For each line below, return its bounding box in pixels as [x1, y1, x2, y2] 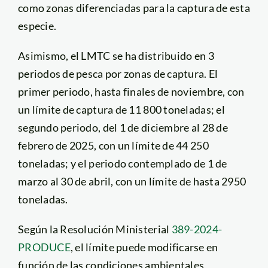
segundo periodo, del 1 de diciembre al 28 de [17, 121, 228, 135]
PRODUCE [17, 240, 71, 254]
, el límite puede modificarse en [70, 240, 218, 254]
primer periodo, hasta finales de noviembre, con [17, 85, 245, 99]
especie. [17, 19, 57, 33]
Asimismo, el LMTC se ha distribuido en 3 [17, 49, 214, 63]
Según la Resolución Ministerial [17, 223, 172, 236]
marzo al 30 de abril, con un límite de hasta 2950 [17, 175, 246, 188]
